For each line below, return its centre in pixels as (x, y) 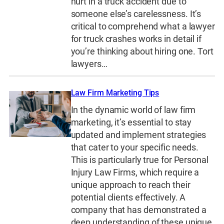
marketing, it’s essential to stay (131, 122)
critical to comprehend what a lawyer (143, 27)
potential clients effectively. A (128, 197)
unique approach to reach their (130, 185)
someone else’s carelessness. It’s (136, 14)
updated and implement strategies (138, 135)
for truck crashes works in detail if (136, 39)
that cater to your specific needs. (135, 147)
